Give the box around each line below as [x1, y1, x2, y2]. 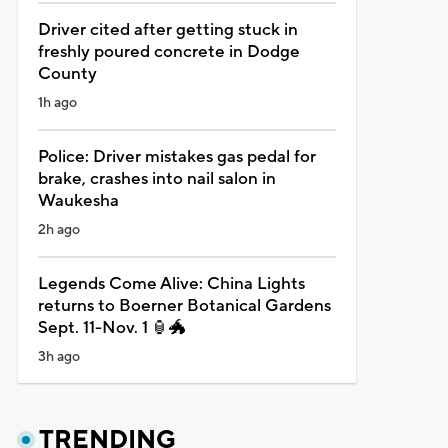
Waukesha [37, 189, 119, 212]
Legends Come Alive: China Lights [37, 272, 305, 295]
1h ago [37, 93, 77, 112]
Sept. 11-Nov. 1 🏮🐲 [37, 316, 186, 339]
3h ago [37, 347, 80, 366]
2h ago [37, 220, 80, 239]
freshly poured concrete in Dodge [37, 40, 300, 63]
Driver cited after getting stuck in [37, 18, 298, 41]
